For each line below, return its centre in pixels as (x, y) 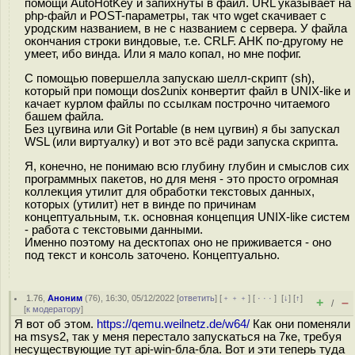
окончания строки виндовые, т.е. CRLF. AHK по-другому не (184, 41)
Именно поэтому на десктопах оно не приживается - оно (178, 242)
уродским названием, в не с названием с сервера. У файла (186, 29)
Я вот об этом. (55, 324)
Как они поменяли (300, 324)
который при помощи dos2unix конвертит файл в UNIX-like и (187, 91)
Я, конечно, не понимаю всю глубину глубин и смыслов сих (187, 166)
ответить (197, 298)
